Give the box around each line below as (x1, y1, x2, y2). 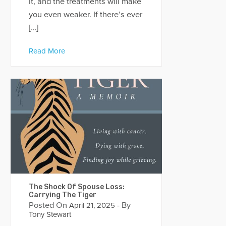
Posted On (28, 200, 67, 210)
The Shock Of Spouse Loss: (28, 182, 125, 191)
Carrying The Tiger (28, 190, 96, 199)
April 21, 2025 (67, 200, 115, 210)
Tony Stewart (28, 209, 71, 219)
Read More (28, 46, 65, 55)
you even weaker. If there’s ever (28, 10, 142, 20)
